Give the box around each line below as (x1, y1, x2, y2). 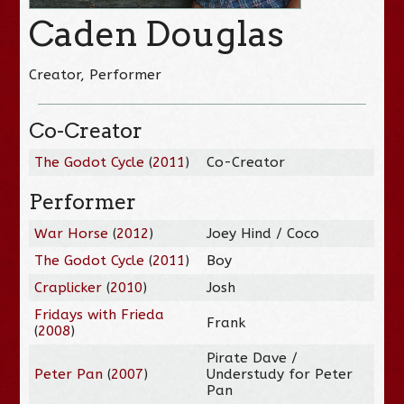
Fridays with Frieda (34, 306, 165, 323)
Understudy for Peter (207, 365, 353, 382)
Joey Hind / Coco (207, 225, 320, 242)
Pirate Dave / (207, 349, 298, 366)
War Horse (34, 225, 109, 242)
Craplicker (34, 279, 103, 296)
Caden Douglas (29, 12, 285, 55)
